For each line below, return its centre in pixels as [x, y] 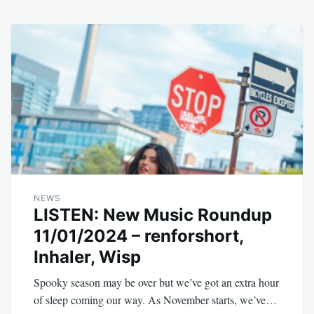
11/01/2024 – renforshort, [138, 236]
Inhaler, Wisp [87, 257]
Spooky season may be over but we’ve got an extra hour [156, 282]
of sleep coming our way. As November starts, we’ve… [155, 300]
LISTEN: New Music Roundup [153, 215]
